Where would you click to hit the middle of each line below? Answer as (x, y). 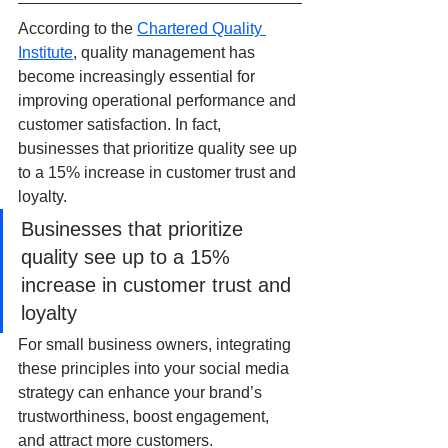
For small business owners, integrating (156, 345)
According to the (77, 29)
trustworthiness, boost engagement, (145, 417)
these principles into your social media (155, 369)
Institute (45, 53)
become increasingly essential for (138, 77)
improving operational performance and (159, 101)
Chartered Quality (201, 29)
